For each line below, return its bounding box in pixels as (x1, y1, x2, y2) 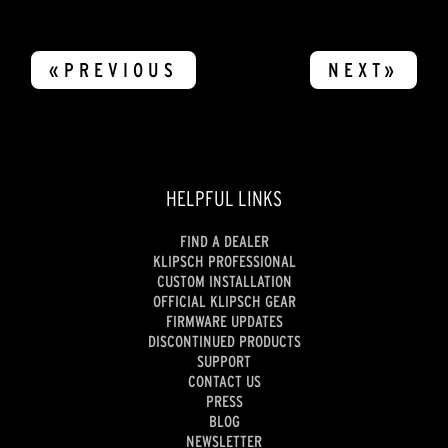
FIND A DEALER (179, 232, 269, 251)
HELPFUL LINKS (166, 186, 282, 210)
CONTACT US (187, 372, 261, 391)
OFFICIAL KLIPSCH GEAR (152, 292, 296, 311)
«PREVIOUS (49, 58, 179, 81)
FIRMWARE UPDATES (165, 312, 283, 331)
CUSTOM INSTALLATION (156, 272, 292, 291)
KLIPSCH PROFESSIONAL (152, 252, 296, 271)
